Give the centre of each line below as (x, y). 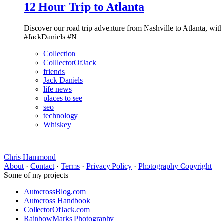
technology (61, 116)
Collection (59, 54)
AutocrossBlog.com (55, 192)
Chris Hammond (30, 157)
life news (57, 89)
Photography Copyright (175, 166)
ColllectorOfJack (70, 63)
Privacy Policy (109, 166)
